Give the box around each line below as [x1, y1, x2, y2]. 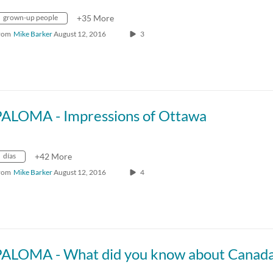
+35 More [77, 13, 114, 23]
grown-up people [3, 13, 58, 22]
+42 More [35, 151, 72, 161]
